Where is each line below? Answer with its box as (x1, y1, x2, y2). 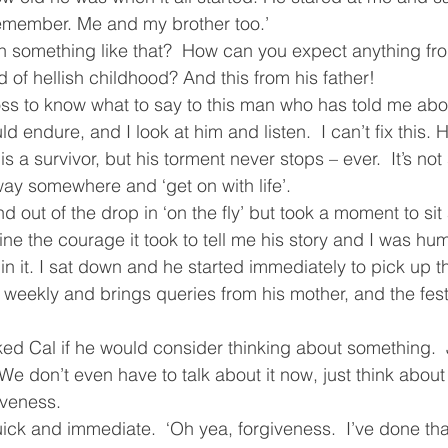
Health (266, 96, 313, 116)
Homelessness (120, 96, 226, 116)
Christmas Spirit (65, 16, 178, 36)
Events (32, 96, 80, 116)
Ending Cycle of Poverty (218, 16, 390, 36)
